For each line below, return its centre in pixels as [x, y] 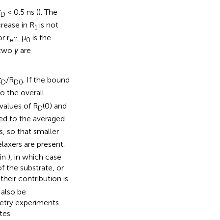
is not [48, 25]
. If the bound [46, 80]
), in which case [34, 157]
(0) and [55, 106]
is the [41, 38]
